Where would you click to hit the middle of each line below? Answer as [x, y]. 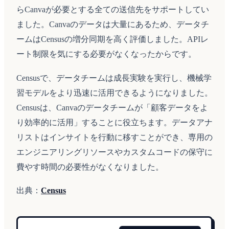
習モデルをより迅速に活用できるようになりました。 [114, 93]
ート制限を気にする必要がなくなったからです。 [106, 54]
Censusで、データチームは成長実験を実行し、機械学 [114, 78]
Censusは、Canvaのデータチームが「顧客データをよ [112, 107]
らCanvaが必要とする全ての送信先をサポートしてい [113, 9]
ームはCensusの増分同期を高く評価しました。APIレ [112, 39]
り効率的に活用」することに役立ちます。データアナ [114, 122]
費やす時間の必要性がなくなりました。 [90, 167]
